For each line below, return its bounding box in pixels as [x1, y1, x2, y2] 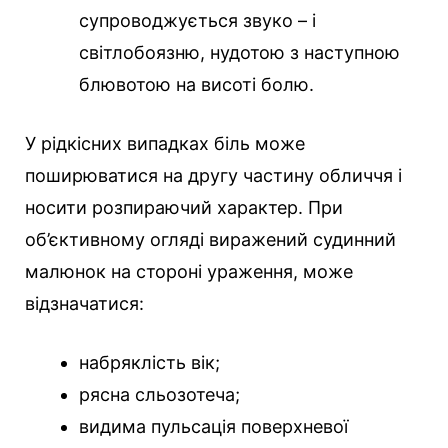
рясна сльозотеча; [79, 384, 240, 406]
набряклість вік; [79, 352, 220, 374]
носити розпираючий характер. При [25, 197, 343, 219]
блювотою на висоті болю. [79, 74, 314, 96]
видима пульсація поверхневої [79, 416, 348, 438]
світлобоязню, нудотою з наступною [79, 42, 400, 64]
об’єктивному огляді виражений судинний [25, 229, 396, 251]
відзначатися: [25, 293, 144, 315]
